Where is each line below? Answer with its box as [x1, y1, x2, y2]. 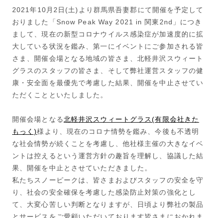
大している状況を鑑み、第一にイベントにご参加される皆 [12, 42, 204, 51]
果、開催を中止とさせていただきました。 [12, 164, 152, 172]
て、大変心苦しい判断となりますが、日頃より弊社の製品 [12, 200, 204, 209]
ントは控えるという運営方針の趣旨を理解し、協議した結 [12, 152, 204, 160]
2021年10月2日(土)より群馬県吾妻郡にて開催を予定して [12, 6, 204, 14]
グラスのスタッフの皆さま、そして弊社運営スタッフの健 [12, 67, 204, 75]
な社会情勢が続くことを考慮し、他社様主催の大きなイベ [12, 140, 204, 148]
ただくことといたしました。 [12, 91, 108, 99]
